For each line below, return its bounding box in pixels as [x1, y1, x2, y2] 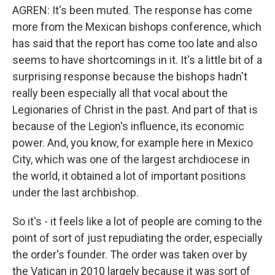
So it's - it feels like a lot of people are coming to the [12, 215, 262, 228]
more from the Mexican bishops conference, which [12, 20, 261, 33]
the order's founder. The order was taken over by [12, 248, 247, 261]
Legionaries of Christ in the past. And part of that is [12, 103, 258, 116]
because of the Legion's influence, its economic [12, 120, 244, 133]
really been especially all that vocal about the [12, 87, 228, 99]
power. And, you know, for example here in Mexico [12, 136, 253, 149]
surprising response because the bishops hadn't [12, 70, 247, 83]
